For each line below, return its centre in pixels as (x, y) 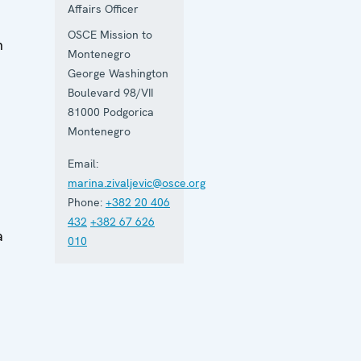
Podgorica (129, 112)
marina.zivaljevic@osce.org (137, 183)
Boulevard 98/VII (110, 92)
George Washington (118, 73)
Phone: (85, 202)
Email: (83, 163)
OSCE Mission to (110, 34)
